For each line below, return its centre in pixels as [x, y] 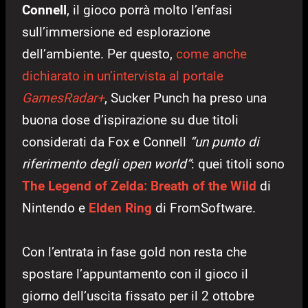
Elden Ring [120, 208]
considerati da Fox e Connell [106, 142]
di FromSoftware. [204, 208]
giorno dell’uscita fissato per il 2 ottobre [138, 296]
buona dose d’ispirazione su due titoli [130, 120]
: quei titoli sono [238, 164]
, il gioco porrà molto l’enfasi [150, 10]
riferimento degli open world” [107, 164]
